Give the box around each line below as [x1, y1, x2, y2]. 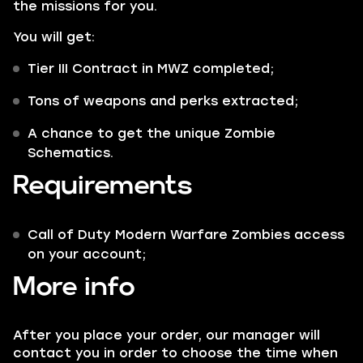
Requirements [13, 174, 193, 198]
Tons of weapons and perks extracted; [28, 93, 298, 109]
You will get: [13, 29, 95, 45]
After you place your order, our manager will [13, 327, 320, 343]
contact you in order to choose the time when [13, 345, 338, 361]
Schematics [28, 145, 110, 160]
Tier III [28, 61, 68, 76]
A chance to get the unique [28, 126, 224, 141]
